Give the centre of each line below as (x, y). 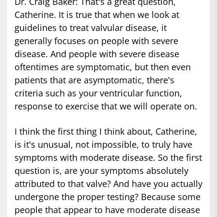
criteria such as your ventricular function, (98, 93)
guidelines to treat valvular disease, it (91, 28)
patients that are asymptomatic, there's (94, 80)
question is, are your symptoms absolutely (101, 171)
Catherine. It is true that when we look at (97, 15)
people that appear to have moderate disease (107, 210)
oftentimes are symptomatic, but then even (103, 67)
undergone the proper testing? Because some (108, 197)
